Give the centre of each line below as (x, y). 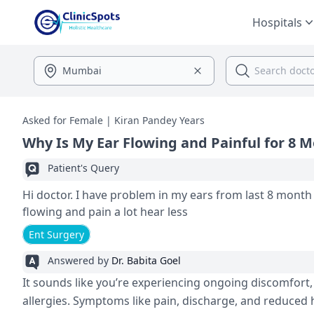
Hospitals (277, 22)
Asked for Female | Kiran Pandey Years (114, 120)
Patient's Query (83, 168)
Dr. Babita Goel (146, 260)
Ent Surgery (56, 234)
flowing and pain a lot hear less (164, 212)
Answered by (80, 260)
